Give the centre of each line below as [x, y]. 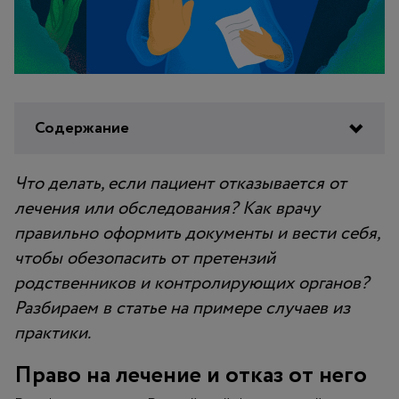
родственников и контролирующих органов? [191, 283]
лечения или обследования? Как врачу [167, 208]
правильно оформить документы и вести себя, [197, 233]
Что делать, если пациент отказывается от [180, 183]
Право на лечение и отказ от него [191, 375]
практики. [53, 333]
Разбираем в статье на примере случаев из [182, 308]
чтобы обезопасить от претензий [145, 258]
